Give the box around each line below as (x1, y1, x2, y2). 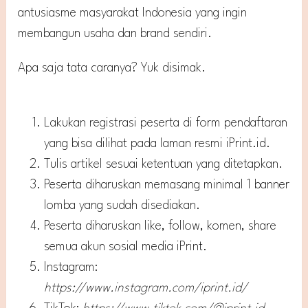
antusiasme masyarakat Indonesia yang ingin (18, 6, 247, 19)
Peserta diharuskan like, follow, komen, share (44, 219, 277, 232)
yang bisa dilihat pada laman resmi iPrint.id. (44, 137, 271, 150)
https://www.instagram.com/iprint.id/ (44, 281, 248, 294)
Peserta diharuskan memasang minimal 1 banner (44, 178, 290, 191)
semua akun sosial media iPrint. (44, 240, 208, 253)
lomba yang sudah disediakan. (44, 199, 201, 212)
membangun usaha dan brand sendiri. (18, 27, 212, 40)
